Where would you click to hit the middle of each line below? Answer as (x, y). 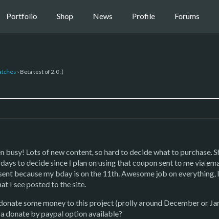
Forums (187, 16)
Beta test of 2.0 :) (42, 71)
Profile (143, 16)
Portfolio (22, 16)
